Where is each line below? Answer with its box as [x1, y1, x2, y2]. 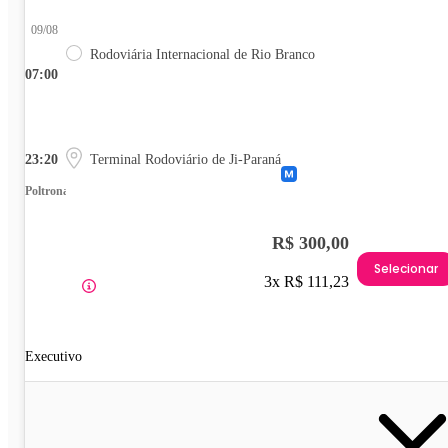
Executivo [25, 349, 82, 365]
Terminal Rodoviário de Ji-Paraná [90, 152, 281, 168]
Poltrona [25, 184, 69, 199]
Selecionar [374, 259, 438, 277]
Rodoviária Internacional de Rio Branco [90, 47, 315, 63]
